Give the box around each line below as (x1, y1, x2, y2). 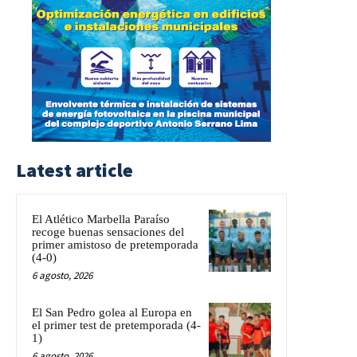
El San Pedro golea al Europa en (32, 305, 192, 319)
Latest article (16, 157, 133, 182)
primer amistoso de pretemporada (32, 237, 198, 251)
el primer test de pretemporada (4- (32, 318, 201, 331)
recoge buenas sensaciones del (32, 225, 184, 238)
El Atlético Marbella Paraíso (32, 212, 170, 226)
